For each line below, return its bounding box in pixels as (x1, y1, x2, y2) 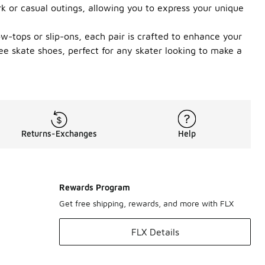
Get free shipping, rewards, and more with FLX (59, 198, 234, 208)
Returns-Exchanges (21, 128, 97, 138)
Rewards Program (59, 182, 130, 192)
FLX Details (131, 227, 179, 237)
